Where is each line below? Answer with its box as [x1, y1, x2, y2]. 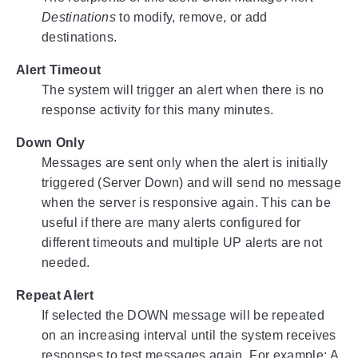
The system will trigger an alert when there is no [42, 83, 324, 97]
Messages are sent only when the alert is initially [42, 156, 328, 170]
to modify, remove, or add [115, 10, 268, 25]
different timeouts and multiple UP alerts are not [42, 236, 323, 250]
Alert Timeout [16, 63, 101, 78]
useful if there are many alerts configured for [42, 216, 301, 230]
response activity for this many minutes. [42, 103, 274, 117]
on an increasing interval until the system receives [42, 328, 336, 343]
